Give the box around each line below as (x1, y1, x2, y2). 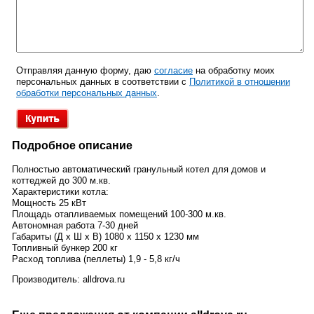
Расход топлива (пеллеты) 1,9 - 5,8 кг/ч (12, 253, 180, 264)
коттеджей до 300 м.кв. (12, 175, 111, 186)
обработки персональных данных (16, 87, 157, 98)
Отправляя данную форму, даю (16, 64, 154, 76)
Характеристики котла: (12, 186, 109, 197)
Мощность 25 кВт (12, 197, 86, 208)
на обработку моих (193, 64, 275, 76)
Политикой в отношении (189, 76, 290, 87)
